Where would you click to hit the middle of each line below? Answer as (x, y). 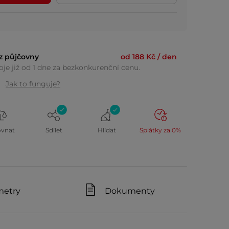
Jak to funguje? (33, 84)
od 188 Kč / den (149, 57)
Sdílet (54, 130)
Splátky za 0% (161, 130)
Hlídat (107, 130)
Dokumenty (130, 191)
